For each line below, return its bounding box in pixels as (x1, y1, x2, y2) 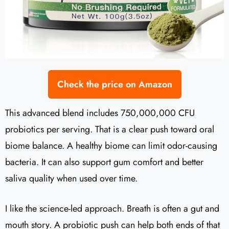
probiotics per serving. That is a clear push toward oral (5, 122, 214, 136)
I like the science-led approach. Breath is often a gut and (5, 201, 219, 215)
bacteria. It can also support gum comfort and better (5, 155, 203, 169)
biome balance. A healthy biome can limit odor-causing (5, 139, 217, 152)
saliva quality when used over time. (5, 171, 138, 185)
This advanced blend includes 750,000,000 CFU (5, 106, 195, 120)
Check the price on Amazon (57, 77, 172, 91)
